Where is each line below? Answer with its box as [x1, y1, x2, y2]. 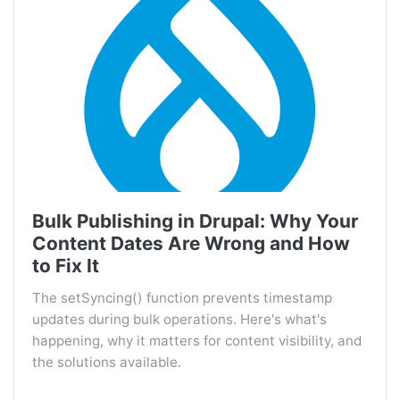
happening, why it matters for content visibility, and [32, 332, 362, 350]
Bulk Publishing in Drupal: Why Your [32, 210, 359, 233]
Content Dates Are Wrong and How [32, 232, 350, 255]
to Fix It [32, 254, 99, 278]
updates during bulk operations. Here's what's [32, 311, 327, 329]
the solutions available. [32, 354, 181, 371]
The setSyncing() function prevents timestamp [32, 289, 332, 307]
